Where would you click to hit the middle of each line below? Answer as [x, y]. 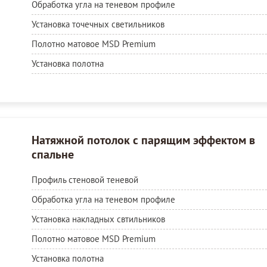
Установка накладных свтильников [98, 219]
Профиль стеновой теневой [85, 179]
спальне [52, 154]
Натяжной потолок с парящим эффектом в [143, 140]
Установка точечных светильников [98, 24]
